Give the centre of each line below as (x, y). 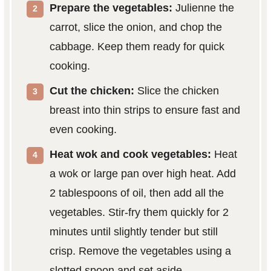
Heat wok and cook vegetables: (130, 154)
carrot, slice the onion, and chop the (135, 27)
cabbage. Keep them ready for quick (137, 46)
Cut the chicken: (92, 90)
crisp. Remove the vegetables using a (140, 251)
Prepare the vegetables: (111, 8)
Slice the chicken (176, 90)
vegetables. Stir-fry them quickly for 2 (139, 212)
